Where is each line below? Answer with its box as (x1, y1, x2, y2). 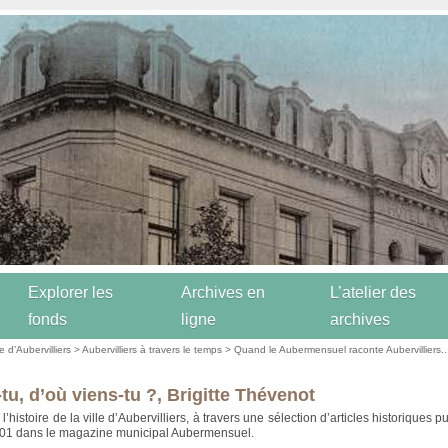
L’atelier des (330, 284, 416, 302)
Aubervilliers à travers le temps (82, 344, 223, 355)
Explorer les (28, 284, 113, 302)
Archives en (181, 284, 265, 302)
